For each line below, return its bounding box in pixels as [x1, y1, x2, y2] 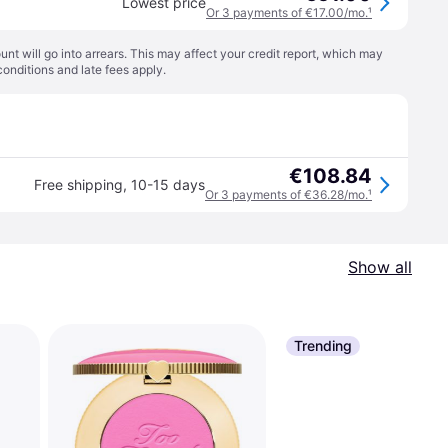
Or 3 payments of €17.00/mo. [206, 5, 368, 20]
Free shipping [34, 176, 123, 193]
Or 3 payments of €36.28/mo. [205, 187, 368, 202]
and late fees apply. [54, 62, 166, 77]
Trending [294, 337, 352, 354]
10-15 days [131, 176, 205, 193]
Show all [348, 257, 412, 277]
